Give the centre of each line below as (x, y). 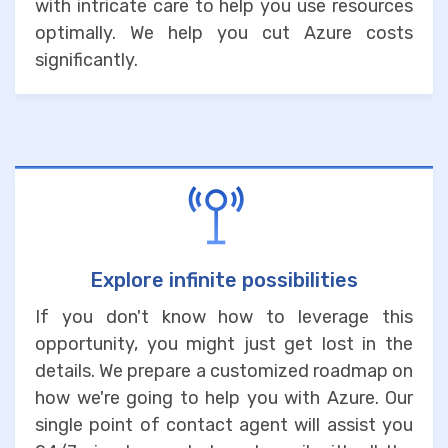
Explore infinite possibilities (224, 279)
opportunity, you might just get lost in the (224, 343)
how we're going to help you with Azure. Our (224, 397)
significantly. (86, 59)
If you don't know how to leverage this (224, 316)
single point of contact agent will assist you (224, 424)
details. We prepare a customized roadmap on (224, 370)
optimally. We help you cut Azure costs (224, 32)
